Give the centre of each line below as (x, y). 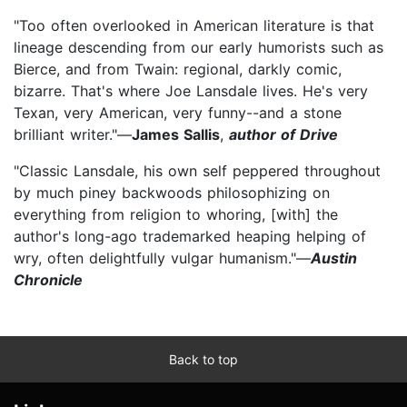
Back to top (203, 359)
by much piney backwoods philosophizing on (172, 192)
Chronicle (48, 279)
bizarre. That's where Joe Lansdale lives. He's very (191, 90)
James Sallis (176, 134)
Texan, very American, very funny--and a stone (178, 112)
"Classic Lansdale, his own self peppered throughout (197, 170)
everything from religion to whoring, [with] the (176, 214)
